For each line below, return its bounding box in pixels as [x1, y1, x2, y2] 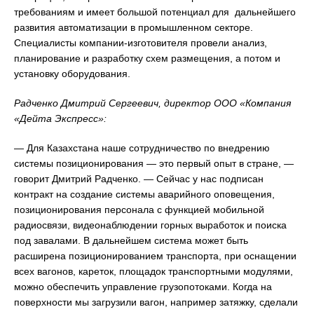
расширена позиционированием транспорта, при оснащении [14, 250, 296, 261]
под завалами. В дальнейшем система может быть [14, 234, 248, 246]
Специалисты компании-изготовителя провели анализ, [14, 36, 267, 48]
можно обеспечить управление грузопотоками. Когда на [14, 280, 272, 292]
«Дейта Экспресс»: [14, 112, 107, 124]
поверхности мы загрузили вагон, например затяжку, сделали [14, 296, 298, 308]
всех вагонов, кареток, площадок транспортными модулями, [14, 265, 293, 277]
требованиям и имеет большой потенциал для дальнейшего [14, 6, 296, 18]
